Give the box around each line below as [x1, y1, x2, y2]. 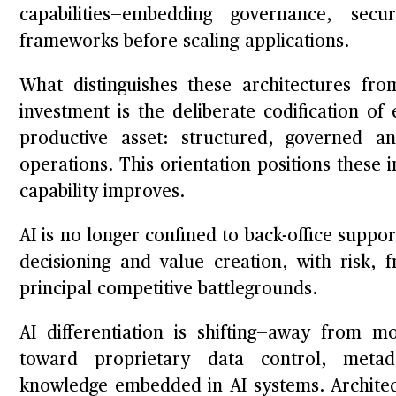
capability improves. [19, 183, 186, 202]
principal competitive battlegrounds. [19, 280, 318, 299]
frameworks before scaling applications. [19, 33, 349, 51]
